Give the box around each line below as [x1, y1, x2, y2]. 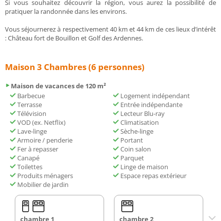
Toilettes [16, 162, 42, 171]
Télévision [16, 109, 46, 118]
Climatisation [119, 117, 159, 127]
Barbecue [16, 91, 45, 100]
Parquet [119, 153, 144, 162]
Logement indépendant [119, 91, 190, 100]
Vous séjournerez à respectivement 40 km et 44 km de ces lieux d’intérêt [5, 24, 216, 34]
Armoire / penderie [16, 135, 73, 145]
